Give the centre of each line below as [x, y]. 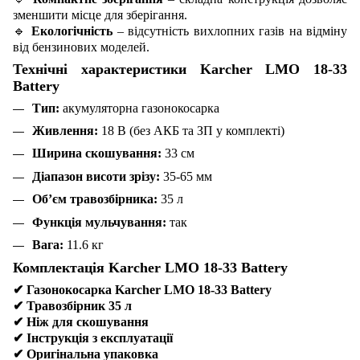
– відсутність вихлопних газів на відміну [230, 31]
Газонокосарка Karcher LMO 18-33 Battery [147, 290]
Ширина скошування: [97, 153]
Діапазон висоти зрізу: [96, 176]
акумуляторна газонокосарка [139, 108]
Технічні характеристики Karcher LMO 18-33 [180, 69]
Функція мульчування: [99, 222]
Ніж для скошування [86, 322]
